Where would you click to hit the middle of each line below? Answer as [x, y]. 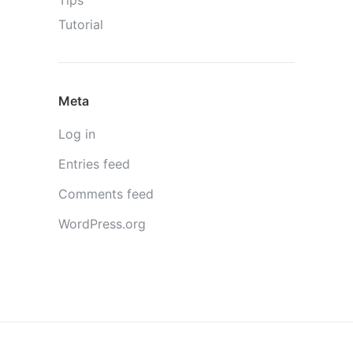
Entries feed [94, 164]
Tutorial [81, 25]
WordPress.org [102, 224]
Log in [77, 134]
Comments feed [106, 194]
